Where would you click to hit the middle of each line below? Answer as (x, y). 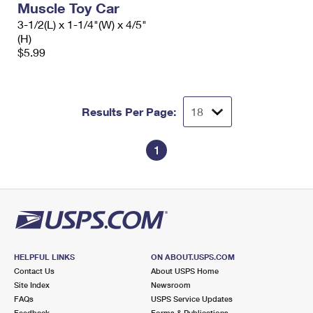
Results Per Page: (129, 111)
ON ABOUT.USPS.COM (192, 257)
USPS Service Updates (191, 299)
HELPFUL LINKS (44, 257)
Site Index (32, 285)
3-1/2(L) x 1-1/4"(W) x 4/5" (82, 24)
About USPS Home (184, 271)
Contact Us (34, 271)
